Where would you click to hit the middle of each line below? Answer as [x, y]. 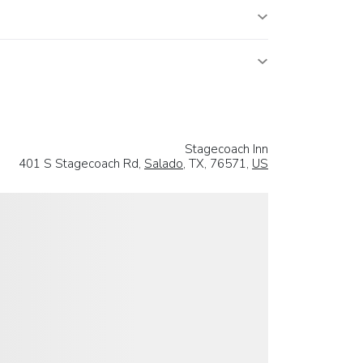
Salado [164, 163]
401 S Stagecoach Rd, [81, 163]
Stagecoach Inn [226, 149]
